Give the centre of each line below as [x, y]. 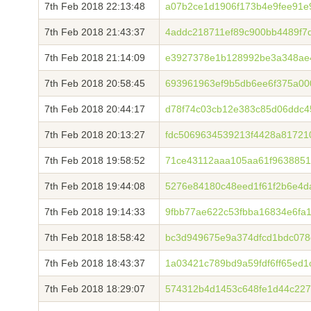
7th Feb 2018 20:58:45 [95, 83]
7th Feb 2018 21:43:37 [95, 32]
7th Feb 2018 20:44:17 [95, 109]
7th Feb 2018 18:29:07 [95, 289]
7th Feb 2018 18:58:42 [95, 237]
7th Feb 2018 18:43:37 [95, 263]
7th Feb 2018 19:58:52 [95, 160]
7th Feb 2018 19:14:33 [95, 212]
